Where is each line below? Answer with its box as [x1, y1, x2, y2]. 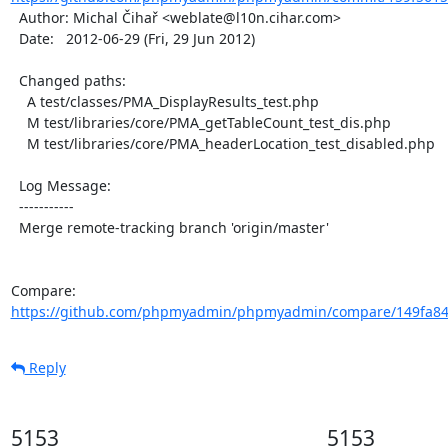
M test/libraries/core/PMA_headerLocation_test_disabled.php [10, 134, 27, 153]
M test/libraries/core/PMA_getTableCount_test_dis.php [10, 113, 27, 132]
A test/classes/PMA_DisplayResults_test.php [10, 92, 27, 111]
